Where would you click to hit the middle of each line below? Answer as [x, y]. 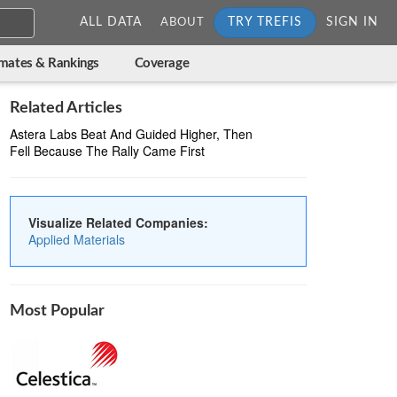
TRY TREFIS [265, 22]
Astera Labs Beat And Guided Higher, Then [131, 134]
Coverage [162, 63]
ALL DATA [111, 22]
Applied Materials [77, 239]
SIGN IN [352, 22]
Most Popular [57, 311]
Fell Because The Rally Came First [107, 151]
